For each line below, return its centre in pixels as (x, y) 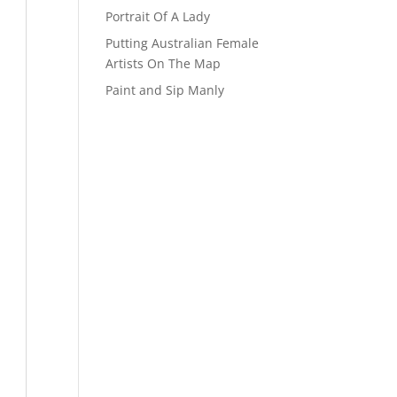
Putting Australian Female (183, 43)
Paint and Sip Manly (165, 90)
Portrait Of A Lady (158, 16)
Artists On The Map (163, 63)
